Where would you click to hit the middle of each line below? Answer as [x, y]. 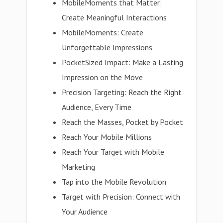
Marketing [79, 167]
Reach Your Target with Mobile [113, 152]
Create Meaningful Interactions [114, 17]
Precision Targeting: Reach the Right [122, 92]
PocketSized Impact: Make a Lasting [123, 62]
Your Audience [85, 212]
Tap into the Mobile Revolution [114, 182]
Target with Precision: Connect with [121, 197]
